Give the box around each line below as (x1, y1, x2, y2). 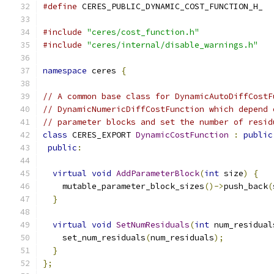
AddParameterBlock (116, 168, 199, 179)
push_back (224, 181, 268, 191)
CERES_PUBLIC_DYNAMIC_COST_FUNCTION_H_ (77, 1, 263, 12)
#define (43, 1, 77, 12)
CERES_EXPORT (67, 130, 136, 140)
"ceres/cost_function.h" (87, 27, 199, 37)
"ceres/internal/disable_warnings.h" (87, 40, 258, 50)
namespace (43, 65, 87, 76)
